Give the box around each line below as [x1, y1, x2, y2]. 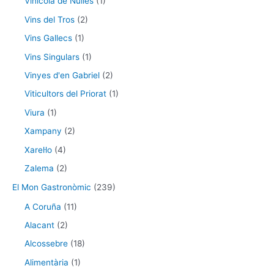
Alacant [24, 220, 54, 230]
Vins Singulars [24, 51, 80, 62]
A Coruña [24, 201, 61, 212]
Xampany [24, 126, 62, 136]
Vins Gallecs [24, 33, 72, 43]
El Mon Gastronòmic [12, 182, 91, 192]
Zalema [24, 163, 54, 174]
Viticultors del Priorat [24, 89, 106, 99]
